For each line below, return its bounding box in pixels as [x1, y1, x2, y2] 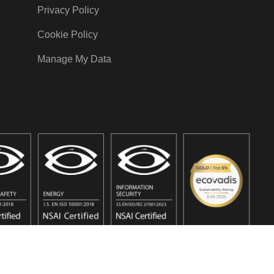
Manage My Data [37, 53, 111, 64]
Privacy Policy [37, 4, 99, 15]
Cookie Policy [37, 29, 98, 40]
